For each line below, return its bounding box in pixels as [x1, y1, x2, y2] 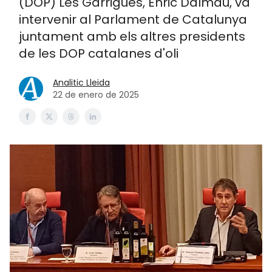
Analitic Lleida [53, 76, 110, 89]
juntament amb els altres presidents [19, 28, 245, 45]
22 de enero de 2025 [53, 89, 139, 101]
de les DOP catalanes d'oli [19, 45, 178, 62]
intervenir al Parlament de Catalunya [19, 11, 247, 28]
